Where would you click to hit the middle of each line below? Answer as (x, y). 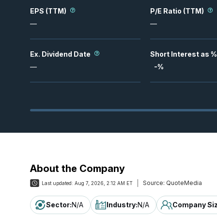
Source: (154, 183)
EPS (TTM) (48, 11)
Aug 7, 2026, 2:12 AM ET (104, 183)
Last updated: (57, 183)
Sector (58, 205)
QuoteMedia (183, 183)
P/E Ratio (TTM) (177, 11)
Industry (121, 205)
